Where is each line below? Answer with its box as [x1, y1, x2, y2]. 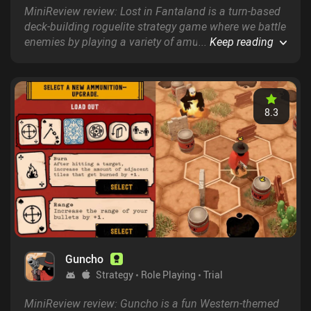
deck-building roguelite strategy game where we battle [24, 18, 286, 34]
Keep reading [210, 33, 274, 49]
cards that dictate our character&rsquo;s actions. [24, 49, 261, 65]
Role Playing [141, 268, 196, 282]
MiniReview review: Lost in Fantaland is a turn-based [24, 3, 280, 19]
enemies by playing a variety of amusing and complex [24, 33, 285, 49]
